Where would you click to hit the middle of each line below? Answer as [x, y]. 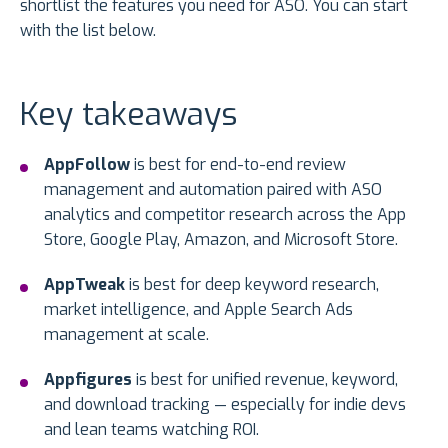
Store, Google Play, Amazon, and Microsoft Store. [221, 240]
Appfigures [88, 380]
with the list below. [88, 31]
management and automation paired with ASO [213, 190]
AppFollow [87, 165]
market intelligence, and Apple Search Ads [198, 310]
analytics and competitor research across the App [225, 215]
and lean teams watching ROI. [151, 430]
